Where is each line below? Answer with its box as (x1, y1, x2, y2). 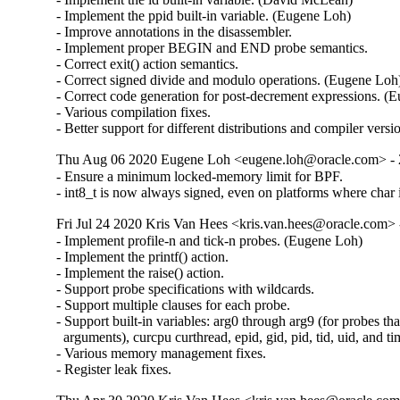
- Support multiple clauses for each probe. (56, 297, 291, 313)
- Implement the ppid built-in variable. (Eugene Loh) (56, 8, 352, 24)
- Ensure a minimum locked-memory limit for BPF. (56, 169, 344, 185)
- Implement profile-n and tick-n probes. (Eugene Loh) (56, 233, 363, 249)
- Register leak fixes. (56, 362, 172, 378)
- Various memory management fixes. (56, 346, 267, 362)
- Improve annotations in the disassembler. (56, 24, 293, 40)
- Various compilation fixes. (56, 104, 212, 121)
